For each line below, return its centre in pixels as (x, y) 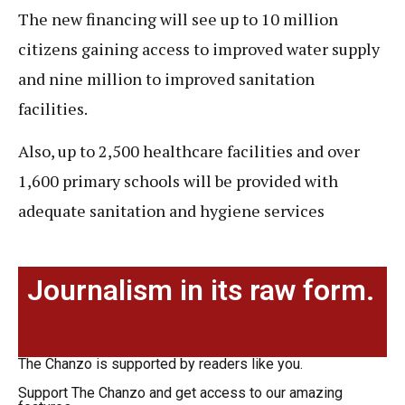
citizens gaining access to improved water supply (199, 48)
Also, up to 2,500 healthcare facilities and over (189, 151)
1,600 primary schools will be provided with (178, 181)
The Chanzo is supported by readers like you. (160, 363)
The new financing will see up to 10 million (178, 19)
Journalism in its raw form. (201, 290)
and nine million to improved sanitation (166, 78)
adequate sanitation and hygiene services (171, 211)
